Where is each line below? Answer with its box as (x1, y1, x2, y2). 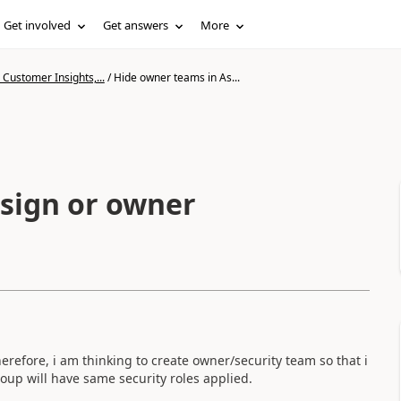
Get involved (4, 17, 72, 33)
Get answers (103, 17, 169, 33)
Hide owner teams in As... (113, 70, 240, 85)
